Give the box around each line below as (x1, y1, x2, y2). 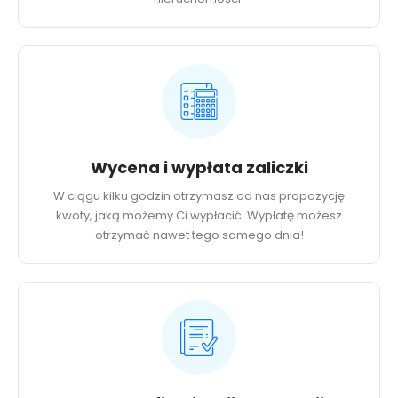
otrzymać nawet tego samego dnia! (94, 227, 304, 244)
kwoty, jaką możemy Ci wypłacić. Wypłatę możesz (56, 207, 342, 225)
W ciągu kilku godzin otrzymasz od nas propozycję (53, 187, 345, 205)
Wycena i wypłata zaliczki (90, 156, 308, 179)
